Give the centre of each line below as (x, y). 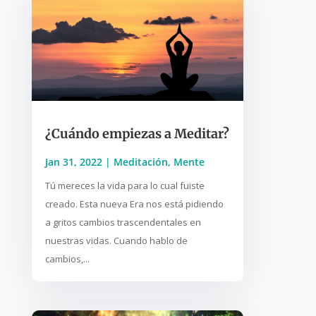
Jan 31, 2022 (73, 162)
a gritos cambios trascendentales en (123, 222)
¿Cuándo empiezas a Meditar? (137, 133)
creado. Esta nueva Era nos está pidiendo (134, 203)
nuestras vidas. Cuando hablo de (116, 240)
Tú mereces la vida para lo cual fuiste (124, 185)
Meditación (140, 162)
